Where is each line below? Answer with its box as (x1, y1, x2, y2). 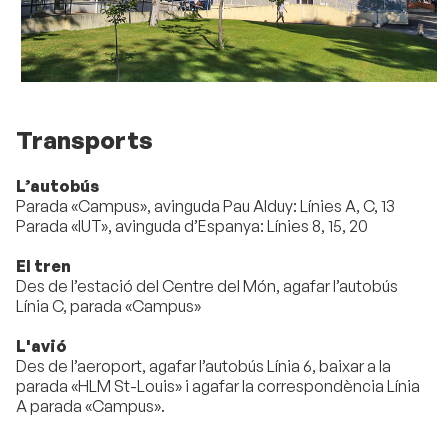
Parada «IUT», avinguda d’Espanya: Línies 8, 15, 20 (16, 216, 368, 237)
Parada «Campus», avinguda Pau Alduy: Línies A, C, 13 (16, 196, 395, 217)
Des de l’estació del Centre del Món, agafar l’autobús (16, 276, 398, 297)
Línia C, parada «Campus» (16, 296, 201, 317)
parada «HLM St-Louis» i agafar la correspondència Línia (16, 376, 420, 397)
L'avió (16, 336, 67, 357)
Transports (16, 125, 153, 156)
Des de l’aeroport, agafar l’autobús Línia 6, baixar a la (16, 356, 391, 377)
